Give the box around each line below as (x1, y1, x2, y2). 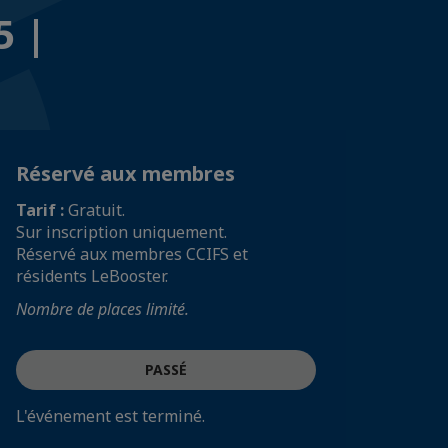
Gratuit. (68, 199, 125, 221)
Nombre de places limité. (16, 298, 189, 320)
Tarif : (16, 199, 68, 221)
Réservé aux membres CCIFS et (16, 243, 248, 265)
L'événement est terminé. (16, 405, 205, 427)
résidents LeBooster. (16, 265, 168, 287)
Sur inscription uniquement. (16, 221, 227, 243)
